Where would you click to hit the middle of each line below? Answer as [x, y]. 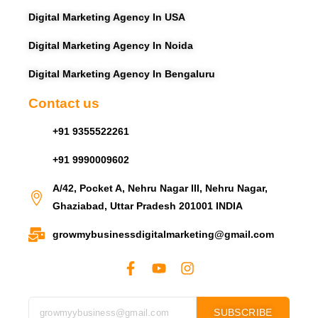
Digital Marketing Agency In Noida [111, 45]
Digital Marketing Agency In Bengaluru [122, 74]
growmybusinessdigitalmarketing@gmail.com [163, 234]
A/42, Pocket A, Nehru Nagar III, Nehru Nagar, [160, 188]
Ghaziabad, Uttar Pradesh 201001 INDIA [147, 206]
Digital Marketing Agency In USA [107, 17]
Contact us [64, 103]
